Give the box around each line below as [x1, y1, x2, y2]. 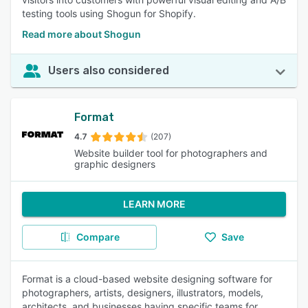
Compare [76, 231, 120, 243]
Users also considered [48, 64, 169, 77]
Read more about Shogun [22, 28, 141, 40]
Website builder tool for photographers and [74, 147, 267, 159]
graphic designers [74, 158, 155, 170]
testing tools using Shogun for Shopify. [22, 8, 196, 19]
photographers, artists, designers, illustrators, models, [22, 287, 263, 298]
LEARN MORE [122, 198, 186, 210]
